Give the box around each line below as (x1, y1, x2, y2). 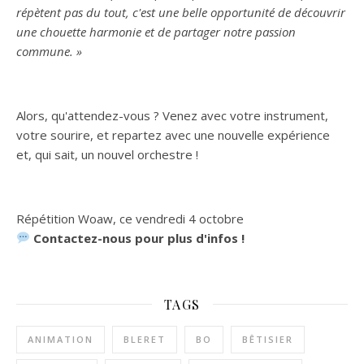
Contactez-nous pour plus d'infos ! (33, 229, 245, 246)
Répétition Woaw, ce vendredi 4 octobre (16, 210, 244, 227)
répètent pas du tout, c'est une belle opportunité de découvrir (16, 3, 345, 20)
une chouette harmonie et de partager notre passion (16, 23, 296, 40)
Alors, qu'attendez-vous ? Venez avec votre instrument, (16, 106, 328, 123)
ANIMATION (28, 332, 93, 345)
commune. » (16, 42, 82, 59)
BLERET (123, 332, 166, 345)
